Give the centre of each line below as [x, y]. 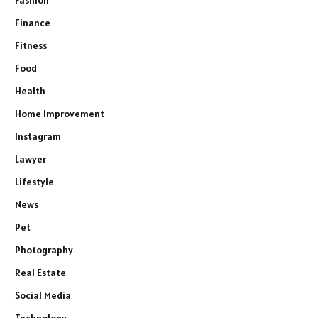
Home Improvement [60, 113]
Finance [33, 22]
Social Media [43, 295]
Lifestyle [34, 181]
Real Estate [40, 272]
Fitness [31, 45]
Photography [44, 250]
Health [30, 91]
